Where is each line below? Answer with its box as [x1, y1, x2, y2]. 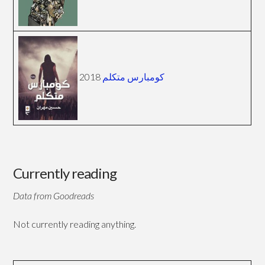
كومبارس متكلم [102, 71, 165, 83]
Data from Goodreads [13, 190, 95, 202]
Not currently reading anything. [13, 218, 137, 230]
